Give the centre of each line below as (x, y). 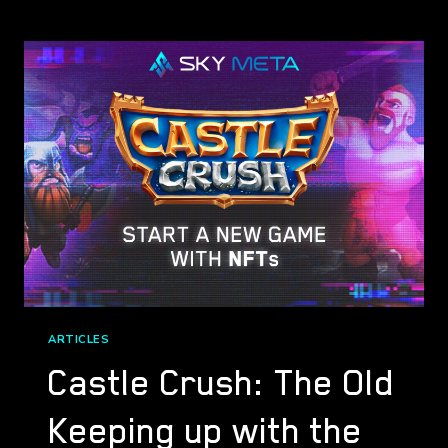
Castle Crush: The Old (221, 383)
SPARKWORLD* (185, 40)
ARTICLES (79, 340)
